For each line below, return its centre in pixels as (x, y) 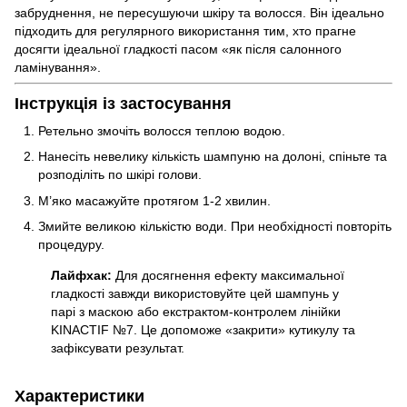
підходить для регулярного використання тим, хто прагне (185, 31)
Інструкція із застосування (123, 104)
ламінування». (58, 68)
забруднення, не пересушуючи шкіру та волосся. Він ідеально (199, 13)
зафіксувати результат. (118, 348)
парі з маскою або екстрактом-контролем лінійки (196, 312)
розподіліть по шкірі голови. (120, 175)
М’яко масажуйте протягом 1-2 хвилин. (154, 200)
